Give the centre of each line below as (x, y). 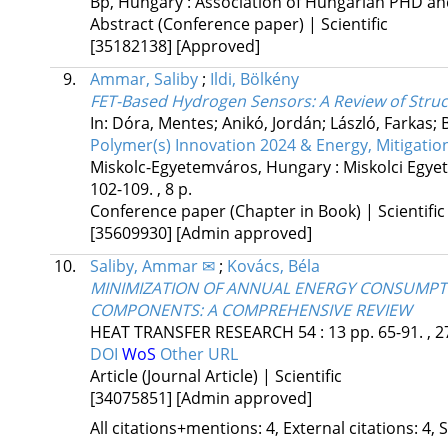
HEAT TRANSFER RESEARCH (191, 332)
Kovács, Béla (273, 266)
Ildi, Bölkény (254, 79)
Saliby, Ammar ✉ (152, 266)
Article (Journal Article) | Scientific (215, 376)
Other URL (198, 354)
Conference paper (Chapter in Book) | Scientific (267, 211)
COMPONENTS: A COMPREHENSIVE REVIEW (250, 310)
